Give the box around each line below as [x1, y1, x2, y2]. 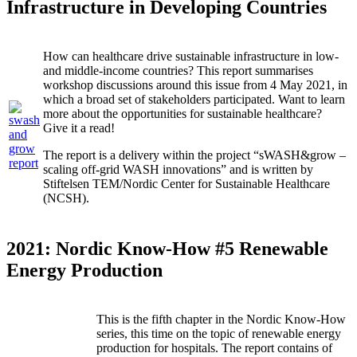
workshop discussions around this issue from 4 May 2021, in [43, 78, 347, 92]
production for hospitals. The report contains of [96, 340, 332, 355]
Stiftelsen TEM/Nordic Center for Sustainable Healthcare [43, 177, 330, 191]
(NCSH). [43, 191, 89, 206]
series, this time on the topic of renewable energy [96, 326, 341, 340]
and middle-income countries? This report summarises [43, 64, 313, 78]
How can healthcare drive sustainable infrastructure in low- [43, 49, 339, 64]
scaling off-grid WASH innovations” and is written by [43, 163, 313, 177]
